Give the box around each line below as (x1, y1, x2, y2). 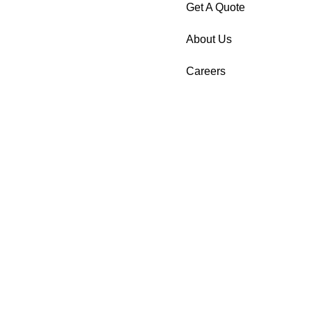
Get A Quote (186, 1, 245, 14)
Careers (186, 65, 226, 78)
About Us (186, 33, 232, 46)
